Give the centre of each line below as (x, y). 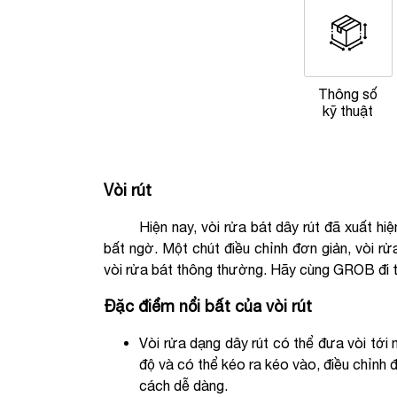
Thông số (348, 93)
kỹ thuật (348, 110)
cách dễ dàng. (183, 385)
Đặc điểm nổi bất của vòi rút (208, 306)
